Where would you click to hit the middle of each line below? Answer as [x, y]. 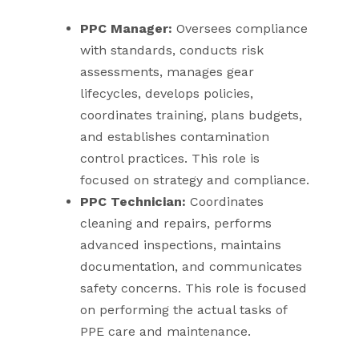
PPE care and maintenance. [165, 331]
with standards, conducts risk [172, 50]
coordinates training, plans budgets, [191, 115]
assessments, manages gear [167, 71]
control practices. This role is [170, 158]
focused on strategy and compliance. [195, 179]
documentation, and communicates [191, 266]
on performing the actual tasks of [184, 309]
